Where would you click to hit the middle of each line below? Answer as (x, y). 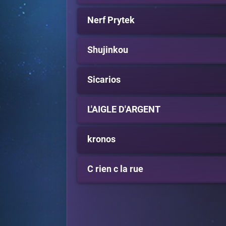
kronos (101, 139)
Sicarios (104, 79)
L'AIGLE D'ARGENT (124, 109)
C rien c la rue (115, 169)
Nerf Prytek (111, 20)
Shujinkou (108, 50)
